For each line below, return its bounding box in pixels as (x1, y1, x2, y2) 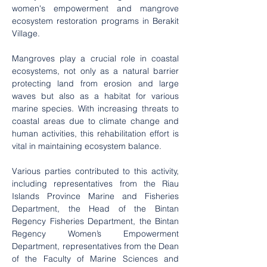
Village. (12, 28, 40, 39)
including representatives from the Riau (12, 178, 179, 189)
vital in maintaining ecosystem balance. (12, 141, 162, 151)
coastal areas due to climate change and (12, 116, 179, 126)
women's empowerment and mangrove (12, 3, 179, 14)
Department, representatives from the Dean (12, 241, 179, 252)
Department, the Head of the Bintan (12, 203, 179, 214)
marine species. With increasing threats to (12, 103, 179, 114)
